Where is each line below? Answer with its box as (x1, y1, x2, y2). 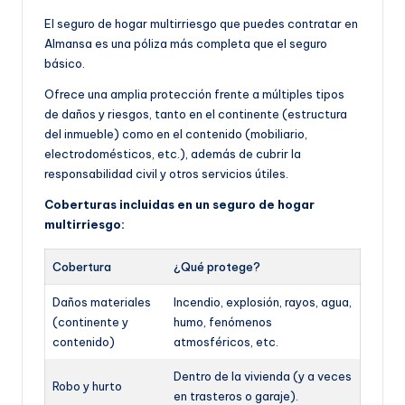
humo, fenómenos (174, 315, 272, 330)
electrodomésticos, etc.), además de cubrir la (44, 146, 301, 162)
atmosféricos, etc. (174, 334, 278, 350)
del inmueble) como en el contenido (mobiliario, (44, 127, 307, 142)
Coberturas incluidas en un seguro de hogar (44, 197, 315, 212)
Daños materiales (52, 295, 151, 310)
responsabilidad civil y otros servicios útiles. (44, 166, 288, 182)
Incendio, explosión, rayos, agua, (174, 295, 352, 310)
